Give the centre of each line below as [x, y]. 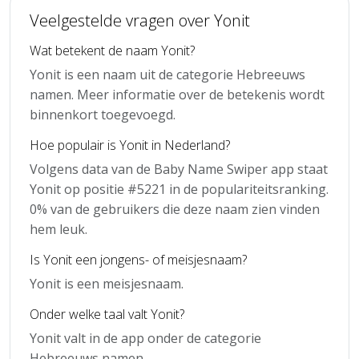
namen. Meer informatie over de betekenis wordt [177, 94]
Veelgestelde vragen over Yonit [140, 20]
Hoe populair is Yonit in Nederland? [130, 145]
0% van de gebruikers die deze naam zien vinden [175, 209]
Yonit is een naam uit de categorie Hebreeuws [167, 74]
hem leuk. [58, 229]
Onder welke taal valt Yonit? [107, 314]
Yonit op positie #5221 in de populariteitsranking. [179, 189]
